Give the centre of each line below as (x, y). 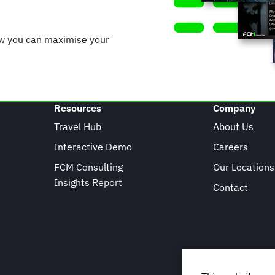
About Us (234, 126)
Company (234, 108)
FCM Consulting (88, 167)
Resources (77, 108)
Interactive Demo (93, 147)
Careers (231, 147)
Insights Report (88, 182)
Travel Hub (77, 126)
